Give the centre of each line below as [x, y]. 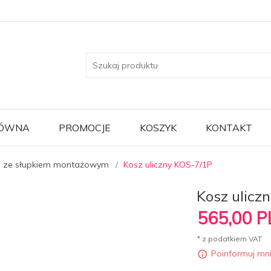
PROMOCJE [84, 128]
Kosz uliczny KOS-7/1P [168, 165]
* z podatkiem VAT [230, 239]
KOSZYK [158, 128]
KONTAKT [229, 128]
